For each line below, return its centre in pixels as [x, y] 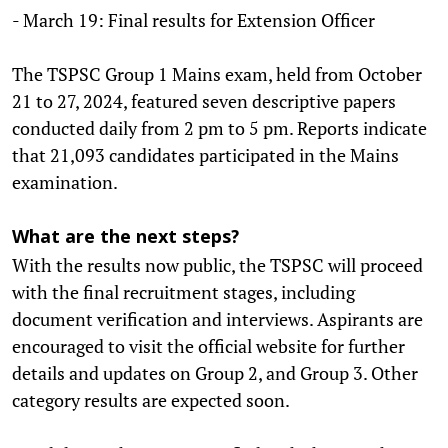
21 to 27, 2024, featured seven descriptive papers [204, 100]
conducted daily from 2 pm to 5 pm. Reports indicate [219, 127]
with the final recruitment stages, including [183, 291]
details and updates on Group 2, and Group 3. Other [215, 372]
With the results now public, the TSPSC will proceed [217, 264]
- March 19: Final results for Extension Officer [197, 19]
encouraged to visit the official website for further [208, 345]
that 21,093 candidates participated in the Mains [205, 154]
